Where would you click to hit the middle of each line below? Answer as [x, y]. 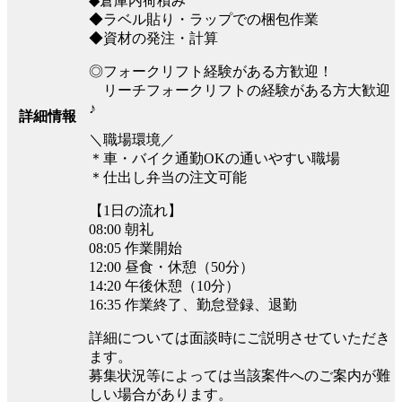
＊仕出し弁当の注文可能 [168, 178]
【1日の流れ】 [135, 211]
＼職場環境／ [132, 140]
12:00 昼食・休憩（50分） [171, 267]
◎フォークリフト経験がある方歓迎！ [211, 72]
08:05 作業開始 [135, 249]
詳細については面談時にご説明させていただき [240, 338]
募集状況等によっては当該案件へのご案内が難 [240, 376]
